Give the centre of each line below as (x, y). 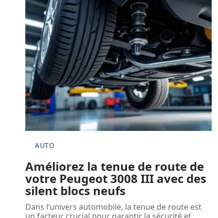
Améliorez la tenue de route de (115, 166)
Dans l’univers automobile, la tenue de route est (113, 207)
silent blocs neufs (75, 190)
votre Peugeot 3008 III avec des (116, 178)
